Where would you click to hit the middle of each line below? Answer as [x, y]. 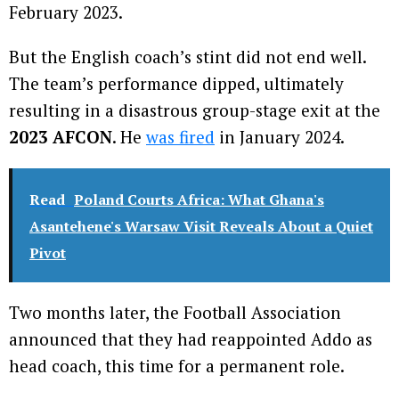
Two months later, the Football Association [175, 313]
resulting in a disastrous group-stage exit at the [195, 110]
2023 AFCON [61, 137]
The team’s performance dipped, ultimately [176, 84]
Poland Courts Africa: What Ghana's [199, 200]
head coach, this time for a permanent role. [177, 366]
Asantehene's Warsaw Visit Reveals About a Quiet [201, 227]
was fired [180, 137]
